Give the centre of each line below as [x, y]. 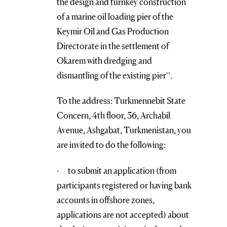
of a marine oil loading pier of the [115, 16]
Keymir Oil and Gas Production [113, 31]
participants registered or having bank [124, 185]
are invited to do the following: [111, 145]
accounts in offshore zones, [106, 200]
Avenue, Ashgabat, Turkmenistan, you [124, 130]
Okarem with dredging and [104, 60]
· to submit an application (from [117, 170]
